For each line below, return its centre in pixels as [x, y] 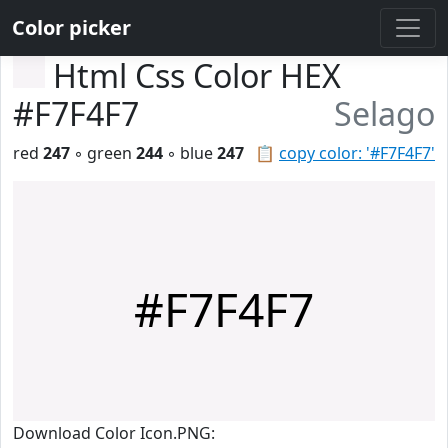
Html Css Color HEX [197, 75]
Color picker [71, 27]
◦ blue [190, 153]
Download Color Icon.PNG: [114, 433]
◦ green [103, 153]
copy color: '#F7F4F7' [357, 153]
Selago [384, 113]
